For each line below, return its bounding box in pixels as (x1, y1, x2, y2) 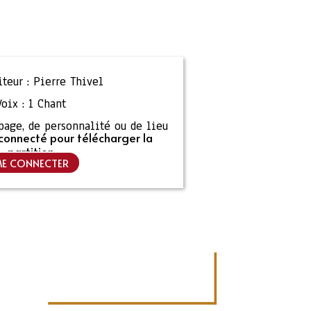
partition (7, 143, 54, 160)
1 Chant (28, 96, 66, 112)
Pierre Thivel (33, 74, 103, 90)
